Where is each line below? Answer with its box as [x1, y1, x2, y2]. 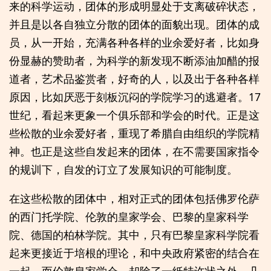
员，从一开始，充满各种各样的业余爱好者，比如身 [9, 35, 260, 50]
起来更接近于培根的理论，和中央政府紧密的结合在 [9, 245, 260, 260]
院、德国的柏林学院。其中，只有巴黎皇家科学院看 [9, 227, 260, 242]
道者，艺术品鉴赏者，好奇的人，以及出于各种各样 [9, 71, 260, 87]
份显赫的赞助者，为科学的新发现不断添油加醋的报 [9, 53, 260, 68]
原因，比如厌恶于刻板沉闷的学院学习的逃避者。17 [9, 90, 261, 105]
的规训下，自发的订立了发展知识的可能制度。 [9, 162, 238, 177]
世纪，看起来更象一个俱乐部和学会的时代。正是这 [9, 108, 260, 123]
